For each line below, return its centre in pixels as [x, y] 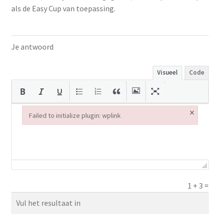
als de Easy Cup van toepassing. [63, 8]
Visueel [168, 73]
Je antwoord [32, 47]
